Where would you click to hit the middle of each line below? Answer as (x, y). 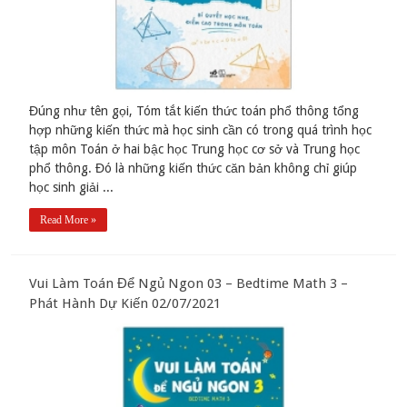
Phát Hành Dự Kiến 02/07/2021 (125, 304)
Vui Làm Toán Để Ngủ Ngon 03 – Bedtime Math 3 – (189, 284)
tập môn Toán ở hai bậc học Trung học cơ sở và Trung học (195, 149)
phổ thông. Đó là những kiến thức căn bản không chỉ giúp (194, 169)
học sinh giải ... (72, 188)
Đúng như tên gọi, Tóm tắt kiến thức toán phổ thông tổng (194, 111)
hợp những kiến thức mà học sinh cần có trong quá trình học (201, 130)
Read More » (69, 220)
